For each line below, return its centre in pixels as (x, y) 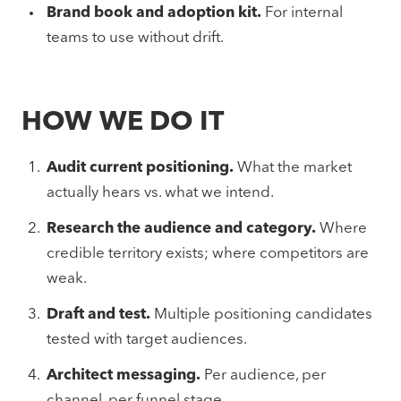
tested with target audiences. (147, 340)
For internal (302, 13)
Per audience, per (263, 375)
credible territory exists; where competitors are (208, 254)
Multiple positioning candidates (261, 315)
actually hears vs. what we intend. (160, 193)
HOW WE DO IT (123, 123)
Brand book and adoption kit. (154, 13)
